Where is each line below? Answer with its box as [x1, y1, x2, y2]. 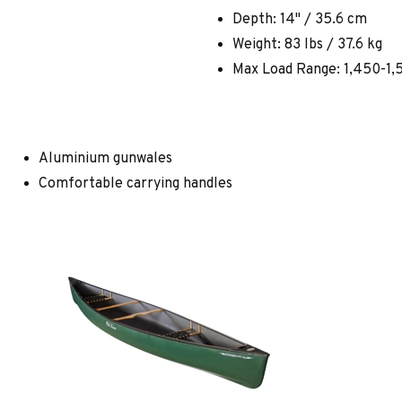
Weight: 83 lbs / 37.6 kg [232, 36, 383, 55]
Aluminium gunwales [38, 149, 172, 168]
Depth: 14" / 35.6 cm [232, 10, 368, 29]
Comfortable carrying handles [38, 175, 232, 194]
